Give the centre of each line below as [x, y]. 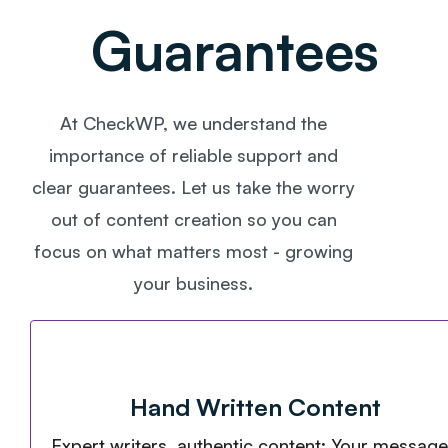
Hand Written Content [256, 407]
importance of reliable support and [194, 155]
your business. [194, 283]
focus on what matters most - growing [194, 251]
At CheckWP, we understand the [194, 123]
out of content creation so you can [193, 219]
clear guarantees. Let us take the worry [194, 187]
